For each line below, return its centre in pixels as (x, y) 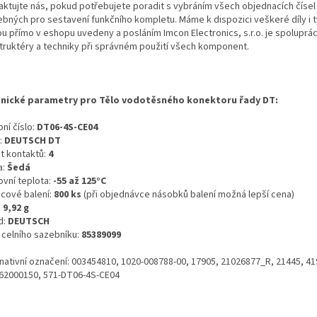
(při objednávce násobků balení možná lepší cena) (188, 195)
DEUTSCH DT (33, 141)
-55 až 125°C (80, 181)
